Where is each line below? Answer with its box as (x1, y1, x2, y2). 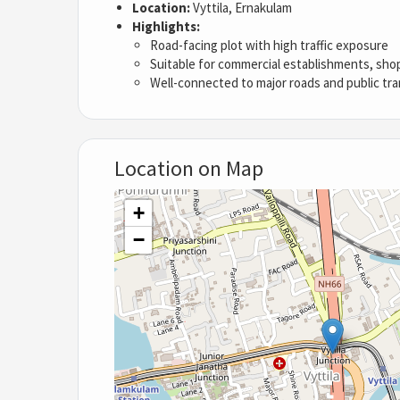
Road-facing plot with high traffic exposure (150, 37, 388, 54)
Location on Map (114, 154, 263, 183)
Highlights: (132, 18, 200, 36)
